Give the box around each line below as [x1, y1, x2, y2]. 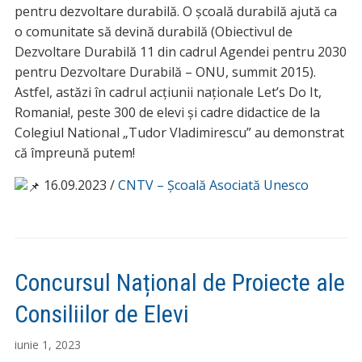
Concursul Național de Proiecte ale [14, 267, 345, 297]
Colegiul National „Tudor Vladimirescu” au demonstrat [14, 124, 344, 142]
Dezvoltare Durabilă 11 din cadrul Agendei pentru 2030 [14, 43, 347, 61]
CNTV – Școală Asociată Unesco [117, 176, 309, 195]
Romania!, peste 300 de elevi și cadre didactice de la [14, 103, 320, 122]
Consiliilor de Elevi [14, 299, 189, 328]
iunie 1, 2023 [14, 336, 81, 352]
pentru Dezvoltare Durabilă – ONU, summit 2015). [14, 63, 316, 82]
